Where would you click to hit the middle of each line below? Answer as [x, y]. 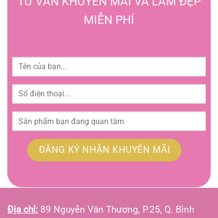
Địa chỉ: [23, 210]
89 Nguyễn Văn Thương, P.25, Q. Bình [116, 210]
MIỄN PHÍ [109, 20]
